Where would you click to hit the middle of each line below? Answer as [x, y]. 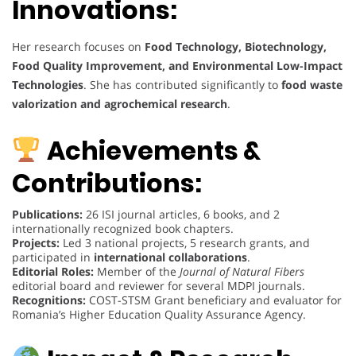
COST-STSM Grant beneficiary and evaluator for [214, 300]
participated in [53, 257]
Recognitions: [49, 300]
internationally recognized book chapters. [123, 229]
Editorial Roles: [53, 272]
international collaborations [170, 257]
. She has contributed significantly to [182, 84]
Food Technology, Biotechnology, [236, 46]
